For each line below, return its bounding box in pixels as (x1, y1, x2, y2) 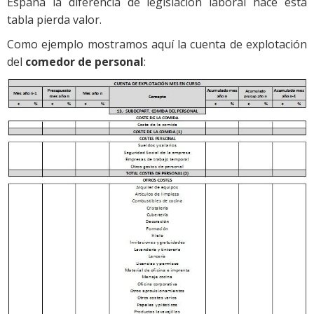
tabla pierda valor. (7, 12, 102, 28)
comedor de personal (25, 54, 144, 70)
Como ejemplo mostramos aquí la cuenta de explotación (7, 36, 307, 53)
